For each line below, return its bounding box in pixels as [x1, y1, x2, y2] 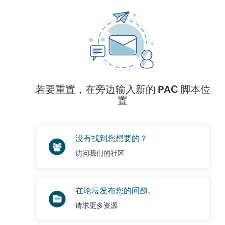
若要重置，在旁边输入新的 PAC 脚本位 [35, 83, 210, 95]
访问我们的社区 [75, 149, 125, 157]
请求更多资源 [75, 201, 118, 209]
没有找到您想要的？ [75, 134, 148, 143]
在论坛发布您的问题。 [75, 186, 156, 195]
